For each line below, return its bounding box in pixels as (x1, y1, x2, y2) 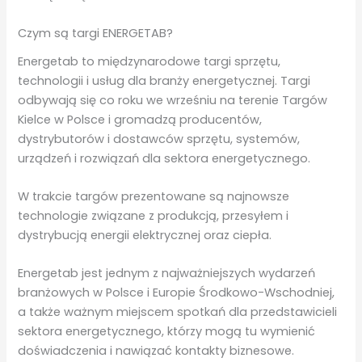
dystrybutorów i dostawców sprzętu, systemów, (18, 130, 301, 147)
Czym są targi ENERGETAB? (18, 25, 174, 42)
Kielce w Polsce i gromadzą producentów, (18, 111, 263, 128)
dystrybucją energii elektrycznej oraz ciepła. (18, 226, 272, 243)
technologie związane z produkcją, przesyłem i (18, 207, 289, 224)
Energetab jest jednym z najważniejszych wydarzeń (18, 265, 316, 282)
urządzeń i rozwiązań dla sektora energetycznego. (18, 149, 311, 166)
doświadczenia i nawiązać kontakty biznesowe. (18, 343, 295, 360)
